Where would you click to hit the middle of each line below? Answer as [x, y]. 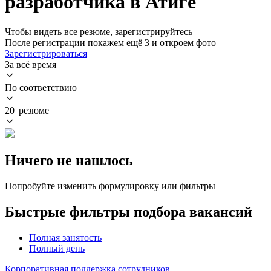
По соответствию [41, 87]
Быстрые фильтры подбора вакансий [129, 211]
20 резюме [27, 110]
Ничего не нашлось [69, 160]
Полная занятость [65, 237]
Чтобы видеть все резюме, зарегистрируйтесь [99, 31]
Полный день [57, 248]
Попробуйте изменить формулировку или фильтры [110, 186]
